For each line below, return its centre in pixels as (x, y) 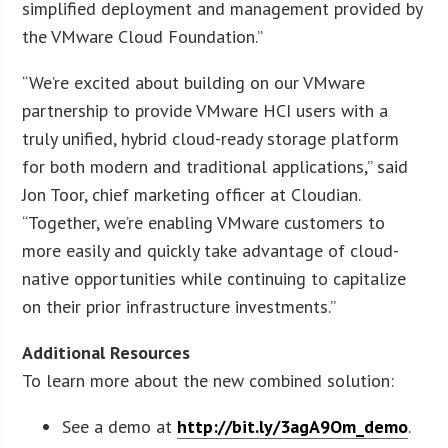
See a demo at (120, 426)
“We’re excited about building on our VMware (194, 82)
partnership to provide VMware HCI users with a (205, 110)
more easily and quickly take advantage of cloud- (211, 250)
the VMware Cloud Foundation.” (143, 36)
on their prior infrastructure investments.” (179, 306)
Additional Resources (106, 352)
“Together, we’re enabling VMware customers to (204, 222)
